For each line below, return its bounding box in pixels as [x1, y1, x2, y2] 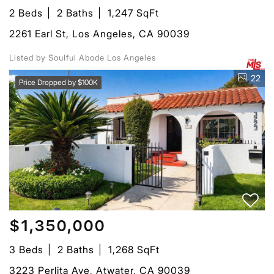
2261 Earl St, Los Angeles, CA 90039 [9, 27, 190, 40]
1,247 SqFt [108, 6, 159, 19]
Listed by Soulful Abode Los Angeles [9, 52, 156, 62]
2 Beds [9, 6, 43, 19]
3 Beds [9, 243, 43, 256]
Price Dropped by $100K [19, 77, 98, 87]
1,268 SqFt [108, 243, 160, 256]
